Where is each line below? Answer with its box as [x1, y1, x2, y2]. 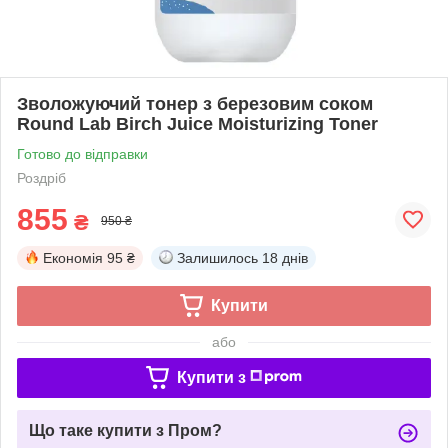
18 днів [262, 249, 308, 266]
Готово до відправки [17, 145, 148, 162]
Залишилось [177, 249, 258, 266]
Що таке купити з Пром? [29, 421, 222, 439]
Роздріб [17, 169, 66, 186]
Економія [43, 249, 103, 266]
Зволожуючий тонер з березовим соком [17, 93, 373, 114]
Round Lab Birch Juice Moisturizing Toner [17, 113, 378, 134]
